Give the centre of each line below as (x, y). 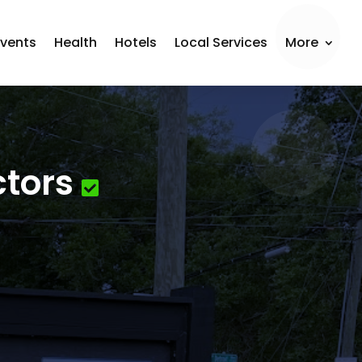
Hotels (136, 42)
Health (76, 42)
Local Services (221, 42)
